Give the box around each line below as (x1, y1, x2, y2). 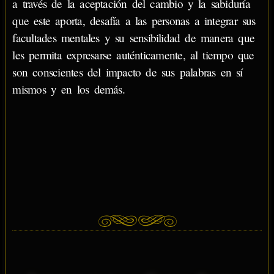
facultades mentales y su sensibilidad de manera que (12, 29, 255, 45)
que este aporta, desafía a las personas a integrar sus (12, 12, 256, 28)
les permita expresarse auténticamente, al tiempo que (12, 46, 254, 62)
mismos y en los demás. (12, 81, 125, 97)
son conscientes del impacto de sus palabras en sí (12, 64, 243, 80)
